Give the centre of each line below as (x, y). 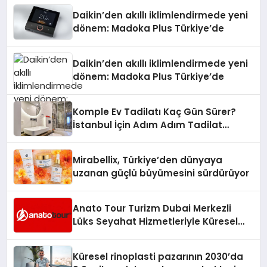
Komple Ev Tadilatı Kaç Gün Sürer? (155, 112)
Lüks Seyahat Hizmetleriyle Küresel (156, 221)
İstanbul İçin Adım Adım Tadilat (148, 125)
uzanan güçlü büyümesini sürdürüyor (161, 173)
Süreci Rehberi (107, 138)
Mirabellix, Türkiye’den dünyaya (148, 160)
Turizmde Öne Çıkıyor (124, 235)
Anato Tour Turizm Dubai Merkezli (152, 208)
